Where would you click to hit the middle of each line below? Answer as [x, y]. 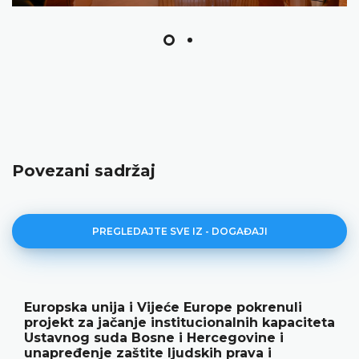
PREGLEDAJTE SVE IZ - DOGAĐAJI [179, 231]
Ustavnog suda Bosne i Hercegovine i [154, 337]
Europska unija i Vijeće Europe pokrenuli [163, 307]
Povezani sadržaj [84, 170]
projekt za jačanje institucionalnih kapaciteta [179, 322]
